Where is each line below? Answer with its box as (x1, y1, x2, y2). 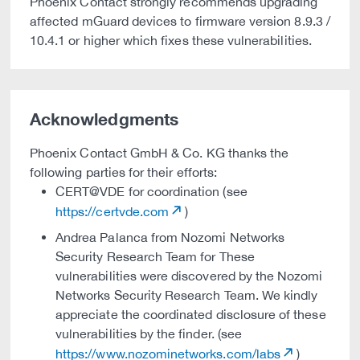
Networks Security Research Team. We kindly (55, 288, 318, 302)
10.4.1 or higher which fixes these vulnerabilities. (30, 33, 312, 47)
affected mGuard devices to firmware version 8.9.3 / (30, 14, 330, 28)
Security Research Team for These (55, 249, 255, 264)
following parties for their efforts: (30, 165, 218, 179)
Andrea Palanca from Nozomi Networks (55, 230, 284, 244)
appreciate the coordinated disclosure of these (55, 307, 326, 321)
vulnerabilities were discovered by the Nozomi (55, 268, 323, 283)
